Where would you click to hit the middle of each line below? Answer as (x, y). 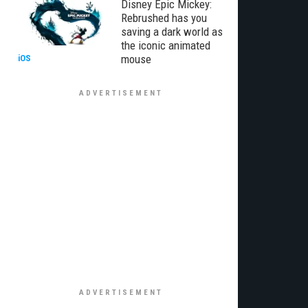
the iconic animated (166, 45)
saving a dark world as (172, 32)
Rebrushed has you (164, 18)
